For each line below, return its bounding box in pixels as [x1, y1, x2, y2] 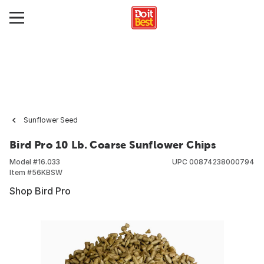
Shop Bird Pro [9, 185, 71, 197]
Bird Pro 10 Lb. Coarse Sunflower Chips [9, 138, 216, 151]
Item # [9, 168, 32, 177]
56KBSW [32, 168, 62, 177]
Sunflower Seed [24, 115, 78, 124]
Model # [9, 157, 38, 166]
